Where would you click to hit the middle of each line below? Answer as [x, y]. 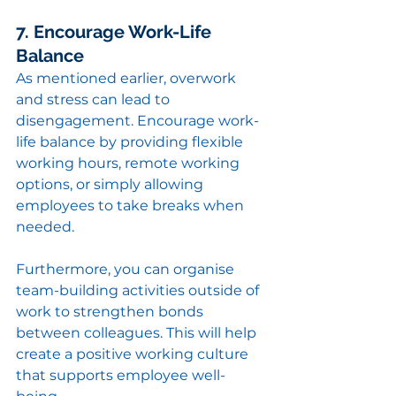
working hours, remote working [129, 164]
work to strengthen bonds [111, 312]
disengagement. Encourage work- [137, 121]
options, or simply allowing [111, 185]
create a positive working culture [134, 354]
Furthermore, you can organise [127, 270]
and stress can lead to [95, 100]
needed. [45, 227]
